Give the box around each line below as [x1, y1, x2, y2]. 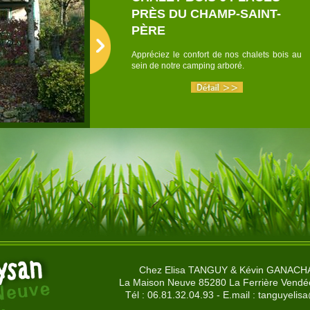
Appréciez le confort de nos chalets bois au [131, 50, 302, 60]
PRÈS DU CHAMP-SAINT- [131, 7, 281, 21]
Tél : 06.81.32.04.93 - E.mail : [125, 289, 258, 300]
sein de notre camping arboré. [131, 61, 244, 71]
